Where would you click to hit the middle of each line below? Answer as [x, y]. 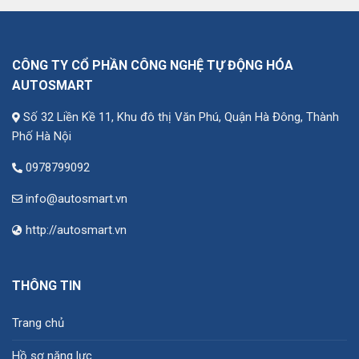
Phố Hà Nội [42, 137]
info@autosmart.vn [77, 199]
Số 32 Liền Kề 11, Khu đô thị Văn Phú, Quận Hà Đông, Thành [181, 117]
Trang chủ [38, 323]
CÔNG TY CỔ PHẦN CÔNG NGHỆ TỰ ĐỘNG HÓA [153, 66]
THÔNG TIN [46, 286]
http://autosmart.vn [76, 230]
